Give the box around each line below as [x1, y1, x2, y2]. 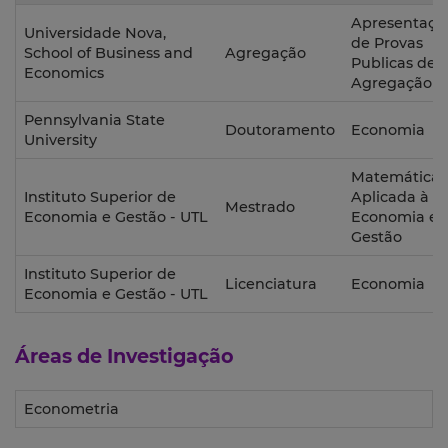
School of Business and [24, 44, 193, 63]
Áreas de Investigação [15, 344, 234, 369]
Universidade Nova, [24, 24, 166, 43]
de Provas [351, 34, 423, 53]
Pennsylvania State [24, 111, 165, 130]
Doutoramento [225, 121, 335, 140]
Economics [24, 64, 104, 83]
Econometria [24, 400, 119, 419]
